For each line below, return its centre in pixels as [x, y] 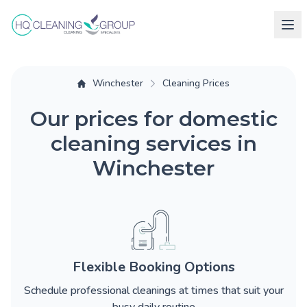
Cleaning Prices [196, 83]
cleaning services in [153, 144]
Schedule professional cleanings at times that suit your [153, 291]
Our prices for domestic [153, 119]
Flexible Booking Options [153, 267]
